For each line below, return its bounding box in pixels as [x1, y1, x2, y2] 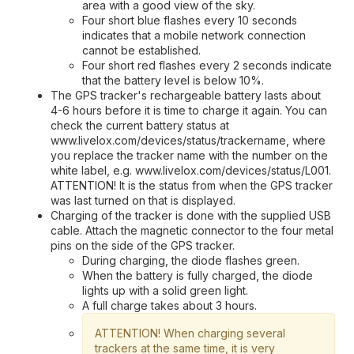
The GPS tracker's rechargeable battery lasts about [51, 88, 321, 102]
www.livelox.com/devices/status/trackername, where [51, 133, 326, 147]
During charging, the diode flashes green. [82, 253, 299, 267]
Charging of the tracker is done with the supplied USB [51, 208, 331, 222]
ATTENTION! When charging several [95, 326, 285, 340]
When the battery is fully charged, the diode [82, 268, 313, 282]
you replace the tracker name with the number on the [51, 148, 328, 162]
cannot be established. [82, 43, 201, 57]
